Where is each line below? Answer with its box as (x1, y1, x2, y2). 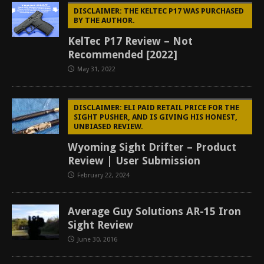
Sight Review (68, 219, 133, 231)
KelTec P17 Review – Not (68, 35, 193, 47)
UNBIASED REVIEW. (74, 122, 143, 131)
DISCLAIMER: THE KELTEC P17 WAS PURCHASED (74, 6, 244, 15)
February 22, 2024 (77, 171, 130, 179)
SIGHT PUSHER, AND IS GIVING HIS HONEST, (74, 113, 237, 121)
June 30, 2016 (77, 236, 117, 243)
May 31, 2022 (77, 65, 115, 73)
